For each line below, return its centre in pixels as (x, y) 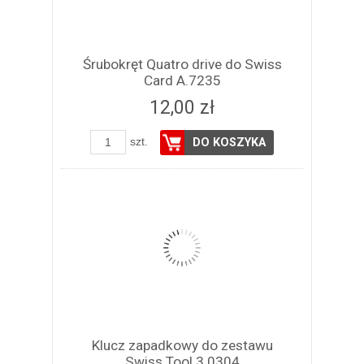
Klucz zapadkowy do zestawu (182, 346)
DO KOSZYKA (229, 143)
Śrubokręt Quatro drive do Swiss (182, 65)
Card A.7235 (182, 81)
